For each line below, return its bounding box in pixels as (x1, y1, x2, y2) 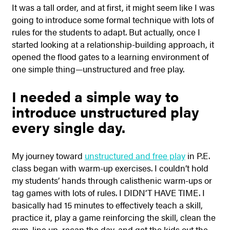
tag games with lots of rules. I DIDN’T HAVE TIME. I (11, 186, 205, 199)
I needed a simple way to (11, 86, 179, 107)
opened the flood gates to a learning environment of (11, 50, 209, 63)
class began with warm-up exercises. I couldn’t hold (11, 161, 208, 174)
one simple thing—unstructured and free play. (11, 62, 186, 75)
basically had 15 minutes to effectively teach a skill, (11, 198, 203, 211)
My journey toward (11, 149, 85, 162)
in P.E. (185, 149, 210, 162)
